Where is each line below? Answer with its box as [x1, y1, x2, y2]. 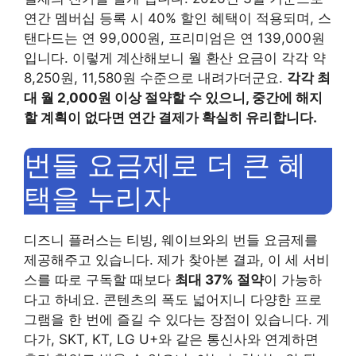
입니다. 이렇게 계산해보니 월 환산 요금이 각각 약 [24, 49, 326, 66]
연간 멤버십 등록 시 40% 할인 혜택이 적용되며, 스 [24, 10, 331, 26]
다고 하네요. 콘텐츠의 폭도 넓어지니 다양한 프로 [24, 292, 322, 308]
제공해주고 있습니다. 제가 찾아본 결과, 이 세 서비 [24, 252, 330, 269]
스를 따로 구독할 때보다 [24, 272, 175, 288]
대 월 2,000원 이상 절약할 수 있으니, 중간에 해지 [24, 89, 323, 106]
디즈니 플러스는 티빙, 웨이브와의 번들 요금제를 [24, 232, 318, 249]
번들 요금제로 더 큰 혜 [24, 148, 306, 182]
